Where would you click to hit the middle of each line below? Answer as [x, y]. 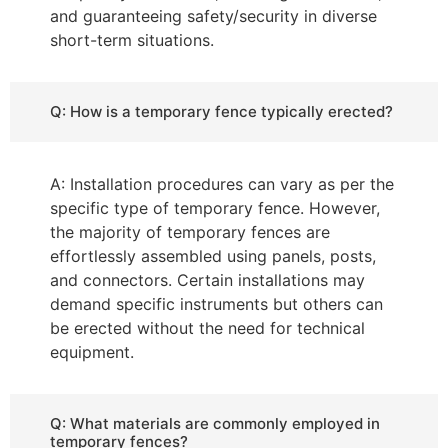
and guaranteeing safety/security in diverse [213, 16]
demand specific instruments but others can [216, 304]
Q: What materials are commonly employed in [215, 424]
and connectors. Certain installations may [207, 280]
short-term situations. [132, 40]
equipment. [92, 352]
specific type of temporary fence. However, [215, 208]
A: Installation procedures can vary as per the [222, 184]
